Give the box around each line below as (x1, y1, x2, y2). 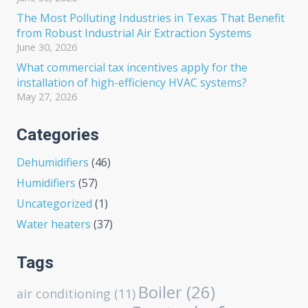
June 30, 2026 (16, 41, 77, 54)
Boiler (138, 280, 182, 303)
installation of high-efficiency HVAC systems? (16, 75, 247, 90)
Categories (16, 125, 99, 144)
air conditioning (16, 285, 111, 302)
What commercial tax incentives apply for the (16, 60, 247, 75)
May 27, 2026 (16, 90, 77, 103)
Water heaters (16, 217, 91, 232)
